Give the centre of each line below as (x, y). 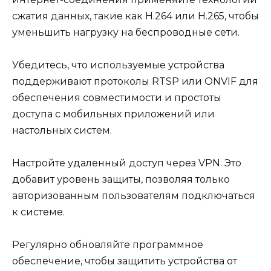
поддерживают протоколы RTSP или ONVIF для (135, 81)
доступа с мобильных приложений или (113, 114)
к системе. (38, 212)
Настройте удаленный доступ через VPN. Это (127, 163)
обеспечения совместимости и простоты (117, 97)
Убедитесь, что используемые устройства (118, 65)
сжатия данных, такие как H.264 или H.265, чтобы (135, 16)
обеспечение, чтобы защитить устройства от (125, 261)
